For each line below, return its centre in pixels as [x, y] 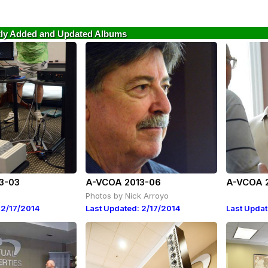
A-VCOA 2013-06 [124, 182]
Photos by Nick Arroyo [127, 196]
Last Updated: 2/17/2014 [133, 208]
